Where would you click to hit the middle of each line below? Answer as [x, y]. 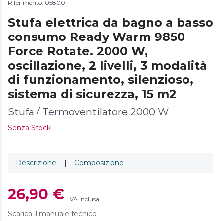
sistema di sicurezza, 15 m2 [92, 94]
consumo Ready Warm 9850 [96, 37]
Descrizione [36, 163]
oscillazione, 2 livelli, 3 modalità [108, 65]
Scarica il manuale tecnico [52, 213]
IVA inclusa [84, 199]
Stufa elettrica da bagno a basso [110, 22]
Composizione [99, 163]
